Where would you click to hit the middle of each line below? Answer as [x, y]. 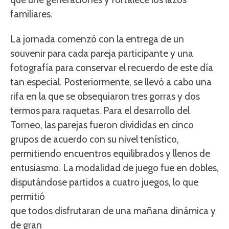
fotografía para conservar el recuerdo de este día [112, 68]
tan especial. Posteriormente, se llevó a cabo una [111, 82]
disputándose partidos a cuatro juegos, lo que [104, 182]
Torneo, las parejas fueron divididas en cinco [102, 125]
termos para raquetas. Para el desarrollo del [100, 111]
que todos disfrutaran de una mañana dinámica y [113, 211]
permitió [28, 197]
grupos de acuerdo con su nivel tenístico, [95, 140]
